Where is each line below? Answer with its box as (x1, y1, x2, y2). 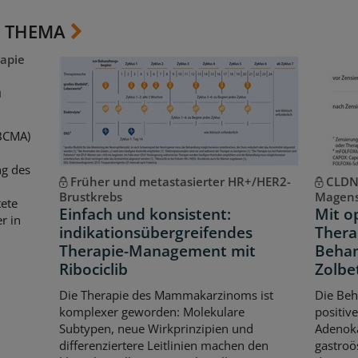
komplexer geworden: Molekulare (58, 303, 245, 320)
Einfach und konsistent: (58, 204, 231, 225)
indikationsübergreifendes (58, 222, 253, 244)
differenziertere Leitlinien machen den (58, 336, 268, 353)
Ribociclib (58, 259, 128, 280)
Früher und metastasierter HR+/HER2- (70, 173, 291, 190)
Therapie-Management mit (58, 241, 256, 262)
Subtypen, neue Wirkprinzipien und (58, 320, 253, 336)
